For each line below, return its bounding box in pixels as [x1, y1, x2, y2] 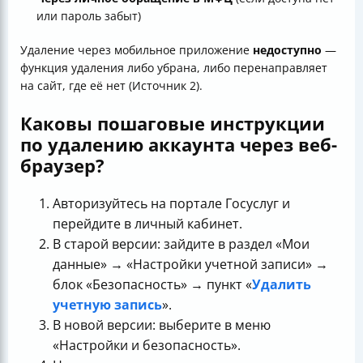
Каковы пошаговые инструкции [20, 111, 325, 136]
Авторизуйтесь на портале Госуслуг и [53, 194, 290, 213]
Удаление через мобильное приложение [20, 42, 253, 58]
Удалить [252, 275, 311, 294]
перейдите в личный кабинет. [53, 215, 242, 233]
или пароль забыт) [36, 8, 141, 24]
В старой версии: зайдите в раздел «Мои [53, 235, 310, 254]
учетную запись [53, 296, 162, 314]
